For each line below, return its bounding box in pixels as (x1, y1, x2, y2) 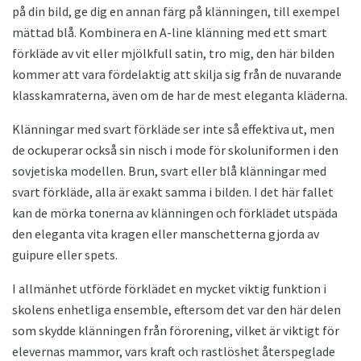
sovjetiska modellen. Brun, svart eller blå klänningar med (12, 163, 326, 180)
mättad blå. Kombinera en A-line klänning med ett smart (12, 24, 327, 41)
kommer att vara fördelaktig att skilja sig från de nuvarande (12, 66, 342, 83)
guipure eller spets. (12, 247, 118, 263)
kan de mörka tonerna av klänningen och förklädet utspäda (12, 205, 338, 222)
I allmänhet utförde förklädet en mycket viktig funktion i (12, 280, 326, 297)
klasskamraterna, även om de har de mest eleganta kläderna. (12, 87, 347, 104)
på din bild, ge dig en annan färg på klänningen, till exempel (12, 3, 340, 20)
